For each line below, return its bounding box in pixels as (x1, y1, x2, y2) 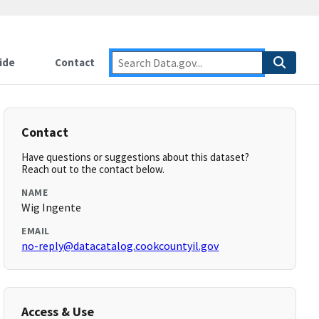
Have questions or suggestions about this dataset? (21, 150, 250, 164)
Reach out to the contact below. (21, 162, 165, 176)
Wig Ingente (21, 200, 82, 214)
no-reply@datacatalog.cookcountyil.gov (21, 239, 219, 253)
